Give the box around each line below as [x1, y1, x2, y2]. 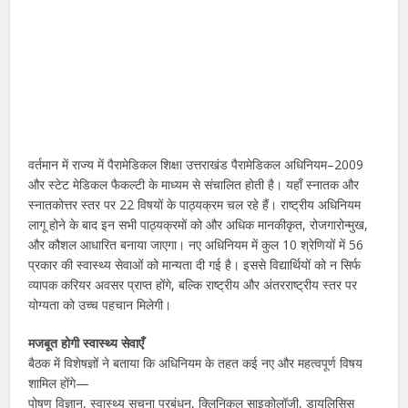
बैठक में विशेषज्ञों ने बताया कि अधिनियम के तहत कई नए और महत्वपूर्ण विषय [28, 354, 363, 372]
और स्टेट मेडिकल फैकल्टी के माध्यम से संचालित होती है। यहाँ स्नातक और [28, 176, 360, 194]
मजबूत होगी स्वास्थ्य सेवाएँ [28, 334, 145, 352]
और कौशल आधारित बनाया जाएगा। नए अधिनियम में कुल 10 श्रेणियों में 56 [28, 236, 364, 254]
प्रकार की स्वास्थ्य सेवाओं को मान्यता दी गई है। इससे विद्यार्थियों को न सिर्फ [28, 256, 362, 274]
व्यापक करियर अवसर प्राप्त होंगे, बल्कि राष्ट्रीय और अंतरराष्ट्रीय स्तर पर [28, 276, 358, 294]
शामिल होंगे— [28, 374, 90, 393]
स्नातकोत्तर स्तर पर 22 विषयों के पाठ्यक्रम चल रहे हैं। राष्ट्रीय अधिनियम [28, 196, 362, 214]
